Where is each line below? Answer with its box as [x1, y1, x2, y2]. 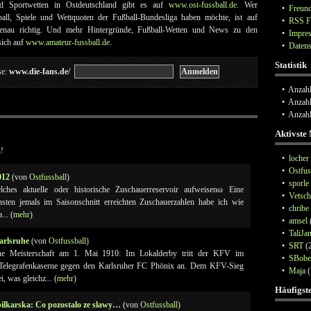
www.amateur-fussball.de [25, 37, 110, 47]
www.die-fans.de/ [8, 67, 70, 76]
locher [288, 153, 309, 163]
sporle [288, 178, 309, 188]
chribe [288, 203, 309, 213]
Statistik [274, 60, 307, 70]
